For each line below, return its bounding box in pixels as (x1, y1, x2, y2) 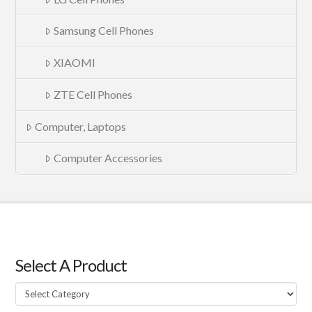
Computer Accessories (54, 151, 162, 165)
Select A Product (15, 254, 127, 275)
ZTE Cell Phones (54, 87, 132, 101)
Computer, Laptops (34, 119, 126, 133)
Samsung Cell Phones (54, 24, 154, 38)
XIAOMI (54, 56, 95, 70)
